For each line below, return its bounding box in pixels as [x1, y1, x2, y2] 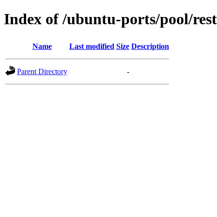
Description [131, 42, 169, 50]
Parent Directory [17, 67, 67, 76]
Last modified [69, 42, 114, 50]
